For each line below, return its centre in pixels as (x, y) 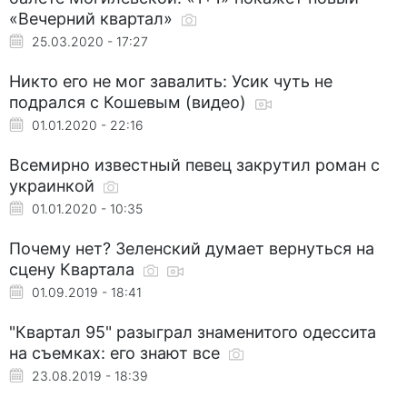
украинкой (54, 185)
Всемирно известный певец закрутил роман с (194, 164)
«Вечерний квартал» (93, 18)
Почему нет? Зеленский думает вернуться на (192, 248)
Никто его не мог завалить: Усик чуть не (171, 81)
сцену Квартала (74, 269)
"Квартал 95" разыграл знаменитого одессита (193, 332)
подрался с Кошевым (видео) (130, 102)
